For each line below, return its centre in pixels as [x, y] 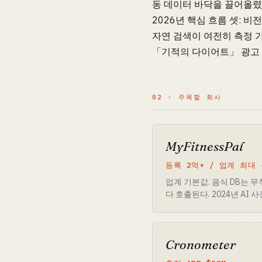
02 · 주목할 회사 [187, 97]
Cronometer [201, 244]
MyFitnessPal [204, 146]
